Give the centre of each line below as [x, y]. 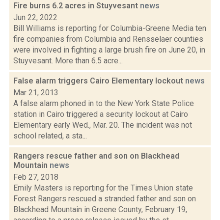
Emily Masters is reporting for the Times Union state [103, 188]
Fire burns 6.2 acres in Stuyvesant [77, 6]
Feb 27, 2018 [36, 177]
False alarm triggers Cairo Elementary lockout [99, 81]
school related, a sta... [50, 136]
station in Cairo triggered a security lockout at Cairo [101, 114]
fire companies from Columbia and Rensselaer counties [108, 39]
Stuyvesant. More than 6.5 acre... [68, 61]
